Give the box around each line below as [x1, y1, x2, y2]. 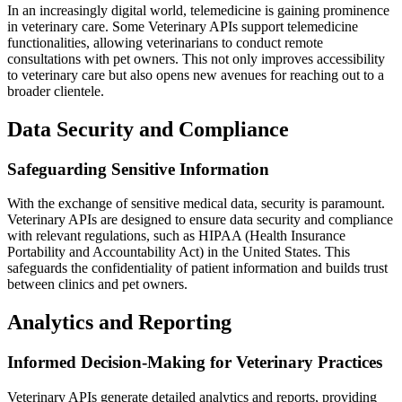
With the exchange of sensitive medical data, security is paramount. [7, 196, 385, 212]
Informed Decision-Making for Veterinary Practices [7, 353, 382, 372]
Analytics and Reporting [7, 310, 232, 335]
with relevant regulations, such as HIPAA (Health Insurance [7, 228, 345, 244]
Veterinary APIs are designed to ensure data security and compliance [7, 212, 393, 228]
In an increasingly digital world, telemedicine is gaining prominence [7, 2, 389, 18]
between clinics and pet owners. [7, 276, 188, 293]
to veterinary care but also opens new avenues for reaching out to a [7, 66, 384, 83]
